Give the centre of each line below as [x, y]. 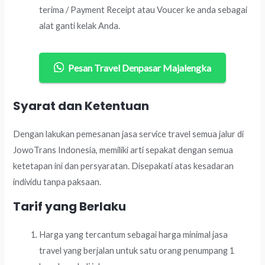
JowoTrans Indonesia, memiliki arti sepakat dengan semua [123, 150]
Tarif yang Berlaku [70, 207]
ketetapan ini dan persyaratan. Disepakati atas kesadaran [124, 166]
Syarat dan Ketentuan [81, 106]
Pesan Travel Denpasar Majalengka [140, 68]
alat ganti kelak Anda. [80, 26]
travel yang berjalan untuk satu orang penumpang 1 [137, 251]
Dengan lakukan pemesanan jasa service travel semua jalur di [129, 134]
